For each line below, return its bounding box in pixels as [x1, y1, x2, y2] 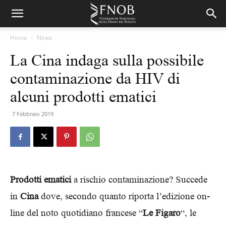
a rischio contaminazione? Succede [71, 174, 207, 185]
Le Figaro [143, 207, 181, 218]
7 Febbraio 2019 [12, 110, 53, 118]
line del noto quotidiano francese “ [10, 207, 143, 218]
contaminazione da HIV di [10, 69, 180, 87]
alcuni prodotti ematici [10, 87, 156, 105]
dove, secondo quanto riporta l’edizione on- [38, 191, 210, 201]
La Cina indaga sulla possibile [10, 51, 204, 69]
